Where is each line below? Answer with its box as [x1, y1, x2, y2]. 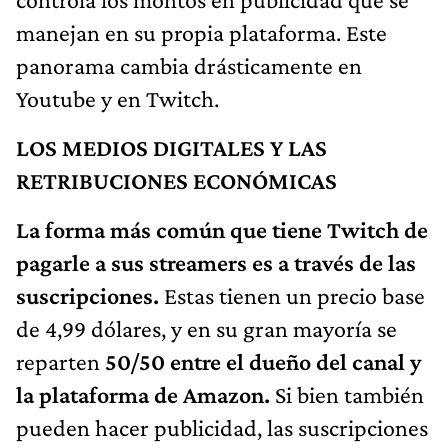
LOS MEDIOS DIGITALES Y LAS [16, 133, 327, 161]
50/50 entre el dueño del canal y [105, 347, 421, 375]
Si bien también [275, 380, 424, 408]
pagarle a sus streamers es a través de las [16, 248, 416, 276]
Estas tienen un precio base [159, 281, 425, 309]
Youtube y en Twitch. [16, 84, 219, 112]
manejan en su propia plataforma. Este [16, 18, 387, 46]
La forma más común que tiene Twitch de [16, 215, 428, 243]
